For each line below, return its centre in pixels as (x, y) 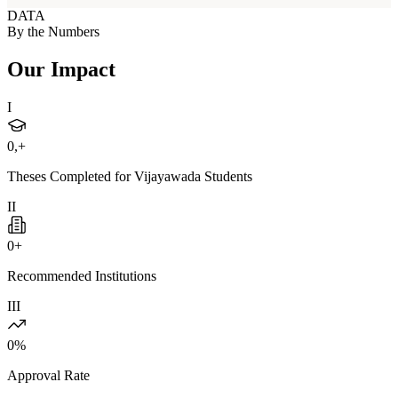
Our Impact (61, 69)
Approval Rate (48, 375)
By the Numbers (53, 32)
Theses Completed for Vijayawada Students (130, 176)
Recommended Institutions (82, 275)
